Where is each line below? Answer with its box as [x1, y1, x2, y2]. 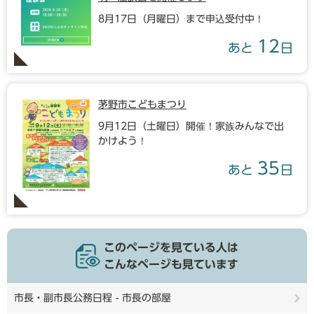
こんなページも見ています [104, 259, 238, 271]
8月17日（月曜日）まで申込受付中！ [98, 14, 264, 24]
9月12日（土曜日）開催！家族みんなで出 [98, 121, 284, 131]
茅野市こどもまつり [98, 100, 186, 109]
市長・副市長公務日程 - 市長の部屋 [14, 293, 171, 303]
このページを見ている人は [104, 242, 238, 254]
